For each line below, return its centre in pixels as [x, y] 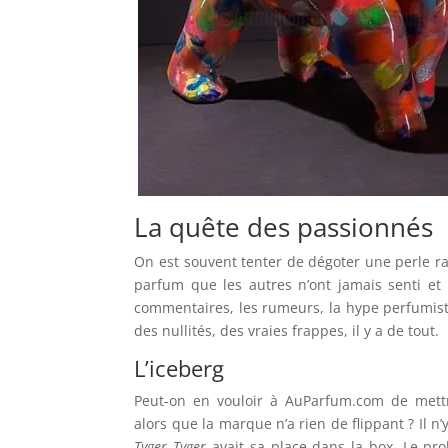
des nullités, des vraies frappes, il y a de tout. [287, 330]
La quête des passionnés [284, 227]
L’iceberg [179, 368]
